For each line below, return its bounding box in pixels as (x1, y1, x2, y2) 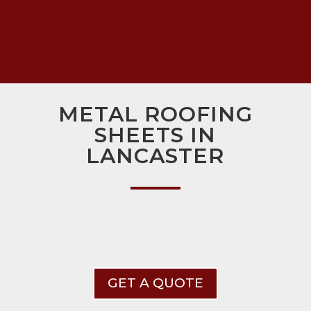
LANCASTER (86, 143, 225, 169)
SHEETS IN (94, 122, 217, 149)
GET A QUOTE (107, 275, 203, 292)
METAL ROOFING (58, 101, 253, 128)
